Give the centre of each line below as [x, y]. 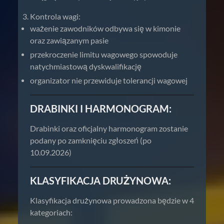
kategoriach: [51, 212]
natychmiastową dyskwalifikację [86, 66]
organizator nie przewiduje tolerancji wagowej [109, 80]
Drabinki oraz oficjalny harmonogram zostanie [109, 128]
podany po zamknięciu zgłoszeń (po [91, 140]
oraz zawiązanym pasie [69, 40]
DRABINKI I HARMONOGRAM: [101, 108]
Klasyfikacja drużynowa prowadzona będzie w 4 [112, 200]
